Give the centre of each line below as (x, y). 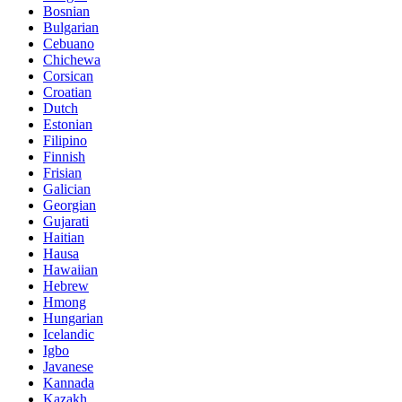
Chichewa (72, 59)
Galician (67, 188)
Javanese (68, 366)
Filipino (65, 140)
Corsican (68, 75)
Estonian (68, 124)
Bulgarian (71, 27)
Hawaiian (70, 269)
